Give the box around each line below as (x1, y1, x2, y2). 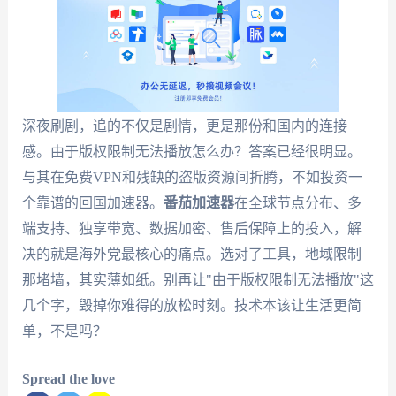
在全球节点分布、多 (233, 194, 362, 210)
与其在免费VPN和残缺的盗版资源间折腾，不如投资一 (21, 169, 362, 185)
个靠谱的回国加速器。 (21, 194, 164, 210)
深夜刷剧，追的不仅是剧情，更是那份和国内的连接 (21, 118, 347, 133)
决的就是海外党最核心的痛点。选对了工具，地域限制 (21, 246, 362, 262)
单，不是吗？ (21, 323, 107, 339)
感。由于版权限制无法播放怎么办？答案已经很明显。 (21, 143, 362, 159)
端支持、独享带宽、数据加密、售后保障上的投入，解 (21, 220, 362, 236)
